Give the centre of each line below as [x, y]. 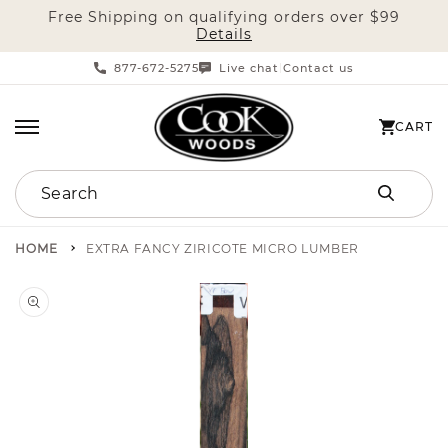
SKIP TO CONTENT [79, 25]
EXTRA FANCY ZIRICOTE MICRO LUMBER [222, 248]
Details [224, 34]
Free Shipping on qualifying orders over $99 [224, 17]
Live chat [249, 67]
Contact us [318, 67]
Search [44, 183]
